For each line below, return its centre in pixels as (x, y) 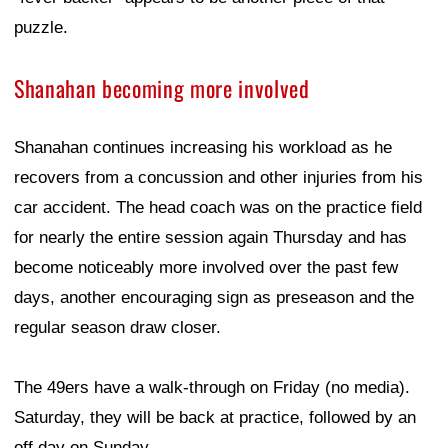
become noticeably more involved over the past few (206, 267)
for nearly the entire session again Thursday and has (210, 237)
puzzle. (41, 27)
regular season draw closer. (117, 327)
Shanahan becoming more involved (162, 87)
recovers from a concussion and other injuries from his (218, 177)
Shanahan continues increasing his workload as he (203, 147)
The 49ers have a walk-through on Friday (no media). (212, 387)
